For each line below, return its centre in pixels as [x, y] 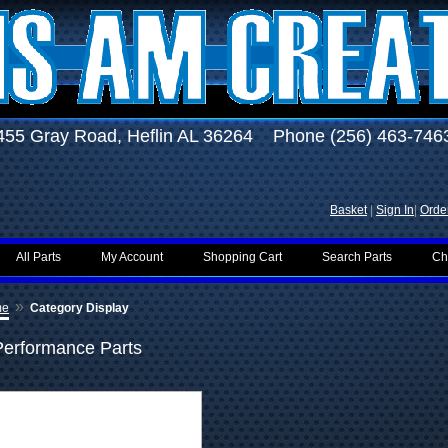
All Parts [38, 257]
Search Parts [357, 257]
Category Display [79, 308]
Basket [348, 210]
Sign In [395, 210]
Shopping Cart [242, 257]
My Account [132, 257]
